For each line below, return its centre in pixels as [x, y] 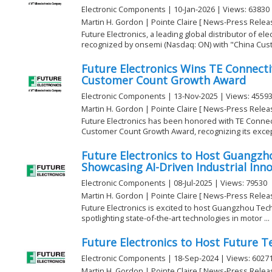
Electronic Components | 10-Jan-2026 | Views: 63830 [175, 9]
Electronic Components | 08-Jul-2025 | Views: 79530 [174, 183]
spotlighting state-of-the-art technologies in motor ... [175, 218]
